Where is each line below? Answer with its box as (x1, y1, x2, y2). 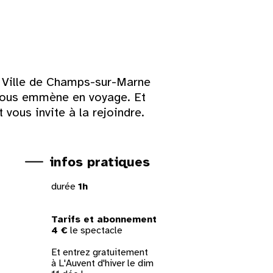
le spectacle (68, 224, 123, 236)
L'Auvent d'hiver (58, 257, 126, 269)
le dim (125, 257, 154, 269)
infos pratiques (49, 153, 151, 170)
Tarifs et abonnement (51, 213, 157, 225)
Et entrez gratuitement (51, 246, 149, 258)
